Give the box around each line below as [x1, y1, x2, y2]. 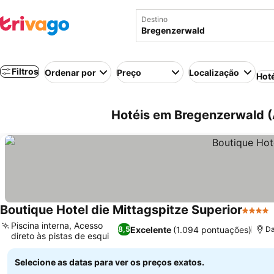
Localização [189, 67, 239, 78]
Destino [141, 15, 168, 24]
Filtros [12, 66, 39, 76]
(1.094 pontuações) [172, 224, 251, 235]
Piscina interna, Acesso [11, 220, 103, 231]
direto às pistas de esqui [11, 231, 109, 241]
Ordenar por [45, 67, 96, 78]
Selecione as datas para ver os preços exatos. [15, 257, 204, 267]
